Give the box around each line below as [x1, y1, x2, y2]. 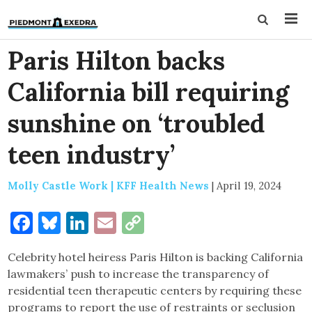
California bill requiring [8, 76, 290, 108]
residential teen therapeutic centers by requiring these [8, 283, 302, 297]
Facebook [33, 208, 130, 237]
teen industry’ [8, 139, 175, 171]
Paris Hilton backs [8, 45, 226, 77]
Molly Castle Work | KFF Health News [8, 179, 210, 192]
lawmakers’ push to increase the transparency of [8, 267, 270, 281]
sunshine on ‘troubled [8, 107, 265, 139]
